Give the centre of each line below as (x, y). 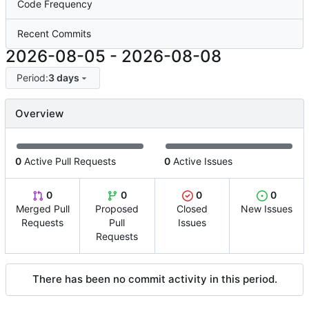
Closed (192, 209)
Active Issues (201, 161)
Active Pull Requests (69, 161)
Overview (39, 114)
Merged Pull (42, 209)
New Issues (266, 209)
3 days (63, 78)
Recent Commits (54, 33)
